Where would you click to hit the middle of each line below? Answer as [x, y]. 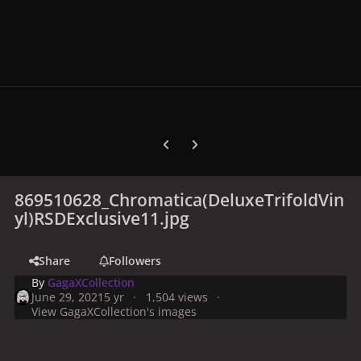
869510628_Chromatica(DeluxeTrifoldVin [180, 199]
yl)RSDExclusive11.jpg [102, 218]
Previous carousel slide [214, 139]
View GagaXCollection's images [114, 311]
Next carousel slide [231, 139]
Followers [135, 260]
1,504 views [176, 297]
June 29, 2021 [68, 297]
